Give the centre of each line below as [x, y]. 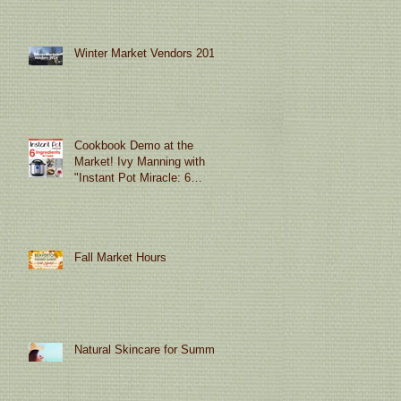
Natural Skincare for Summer [149, 349]
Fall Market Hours [120, 257]
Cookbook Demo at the [134, 145]
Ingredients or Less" [126, 193]
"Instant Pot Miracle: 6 [132, 177]
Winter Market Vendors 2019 [148, 53]
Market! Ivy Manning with [140, 161]
